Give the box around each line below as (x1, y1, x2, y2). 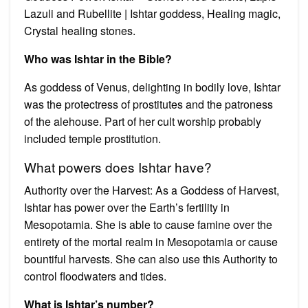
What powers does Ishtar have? (24, 157, 212, 176)
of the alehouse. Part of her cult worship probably (24, 113, 261, 129)
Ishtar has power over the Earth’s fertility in (24, 199, 230, 215)
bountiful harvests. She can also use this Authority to (24, 250, 278, 267)
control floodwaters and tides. (24, 267, 166, 284)
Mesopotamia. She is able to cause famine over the (24, 216, 272, 232)
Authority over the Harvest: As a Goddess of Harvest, (24, 181, 279, 198)
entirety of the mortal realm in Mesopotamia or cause (24, 233, 278, 250)
